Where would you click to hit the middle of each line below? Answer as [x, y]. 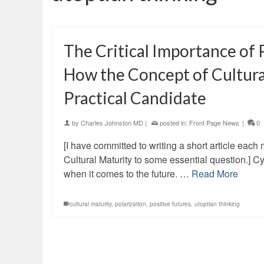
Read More [215, 174]
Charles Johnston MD [112, 123]
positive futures [170, 204]
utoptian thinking [217, 204]
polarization [131, 204]
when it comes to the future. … [128, 174]
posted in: [174, 123]
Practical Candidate [135, 98]
